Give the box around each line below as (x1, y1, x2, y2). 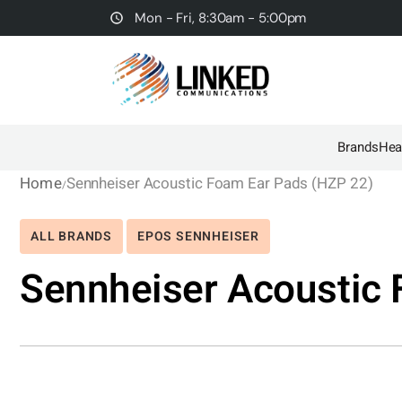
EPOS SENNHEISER (136, 227, 259, 246)
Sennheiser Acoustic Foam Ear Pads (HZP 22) (66, 172, 373, 195)
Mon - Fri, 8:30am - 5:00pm (135, 8, 307, 27)
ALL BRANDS (31, 227, 112, 246)
